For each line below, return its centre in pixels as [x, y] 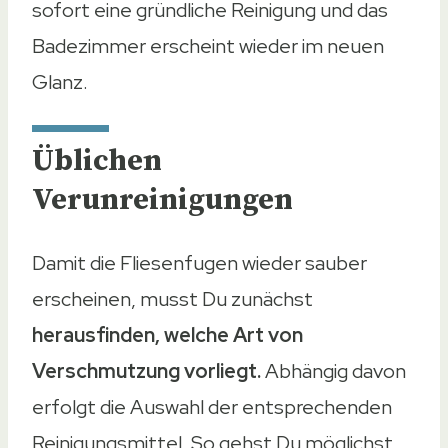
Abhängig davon [335, 370]
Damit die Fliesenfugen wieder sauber [199, 262]
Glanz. [60, 82]
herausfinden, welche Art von [167, 334]
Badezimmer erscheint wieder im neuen [208, 46]
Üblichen [97, 160]
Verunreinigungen [162, 199]
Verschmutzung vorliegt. [148, 370]
